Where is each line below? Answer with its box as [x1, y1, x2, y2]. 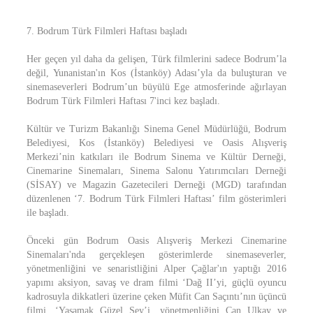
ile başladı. [27, 208, 69, 218]
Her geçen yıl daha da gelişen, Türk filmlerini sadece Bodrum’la [27, 54, 286, 64]
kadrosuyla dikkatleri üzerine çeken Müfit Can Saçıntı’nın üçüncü [27, 291, 286, 302]
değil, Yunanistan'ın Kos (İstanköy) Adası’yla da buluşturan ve [27, 68, 286, 78]
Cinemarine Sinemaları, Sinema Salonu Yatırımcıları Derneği [27, 166, 286, 176]
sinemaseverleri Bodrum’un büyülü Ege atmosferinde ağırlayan [27, 82, 286, 92]
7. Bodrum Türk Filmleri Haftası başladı [27, 26, 187, 36]
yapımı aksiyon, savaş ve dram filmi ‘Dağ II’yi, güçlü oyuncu [27, 277, 286, 288]
